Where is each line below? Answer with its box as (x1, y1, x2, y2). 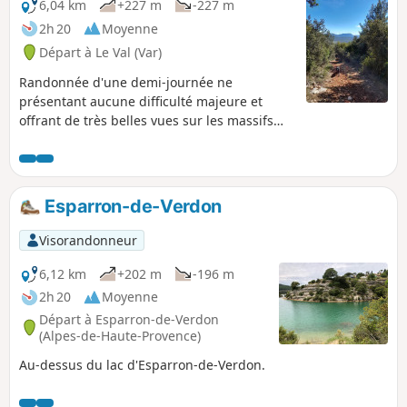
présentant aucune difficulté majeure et (19, 93, 263, 111)
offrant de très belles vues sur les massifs (19, 112, 273, 130)
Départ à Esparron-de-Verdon (39, 310, 219, 328)
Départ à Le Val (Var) (39, 43, 162, 61)
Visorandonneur (38, 231, 137, 249)
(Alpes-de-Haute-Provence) (39, 326, 201, 344)
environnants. (19, 131, 104, 149)
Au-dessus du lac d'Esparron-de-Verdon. (19, 356, 265, 374)
